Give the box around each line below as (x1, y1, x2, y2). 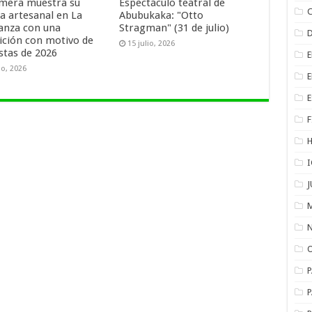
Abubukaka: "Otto (119, 8, 204, 22)
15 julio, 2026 (127, 38, 175, 48)
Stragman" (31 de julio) (119, 21, 230, 34)
